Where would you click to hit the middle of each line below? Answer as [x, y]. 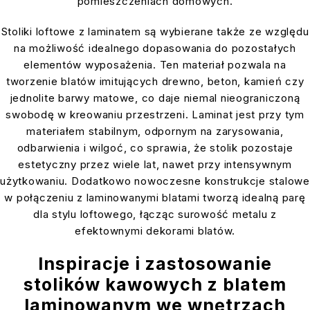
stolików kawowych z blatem [155, 285]
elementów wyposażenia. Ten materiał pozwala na [155, 65]
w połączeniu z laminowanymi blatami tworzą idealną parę [155, 198]
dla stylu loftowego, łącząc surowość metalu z [155, 215]
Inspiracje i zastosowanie [155, 264]
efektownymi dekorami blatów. [155, 231]
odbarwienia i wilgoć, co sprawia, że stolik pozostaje [155, 148]
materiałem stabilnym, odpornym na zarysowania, [155, 131]
